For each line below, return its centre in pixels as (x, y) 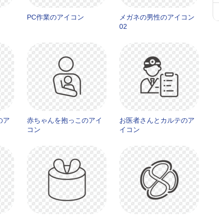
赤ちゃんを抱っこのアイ (65, 120)
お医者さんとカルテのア (157, 120)
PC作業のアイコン (55, 17)
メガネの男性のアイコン (157, 17)
